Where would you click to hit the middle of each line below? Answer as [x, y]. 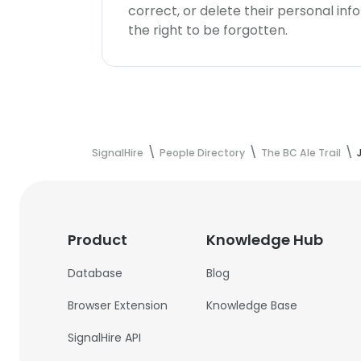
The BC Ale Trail [301, 153]
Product [98, 240]
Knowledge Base [252, 305]
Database [95, 273]
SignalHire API [105, 338]
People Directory [202, 153]
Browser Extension [118, 305]
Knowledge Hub [265, 240]
